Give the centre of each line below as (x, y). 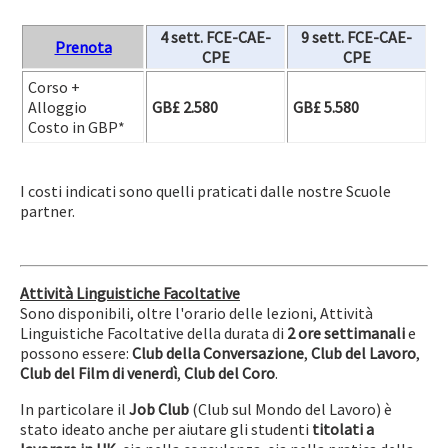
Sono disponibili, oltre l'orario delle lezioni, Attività (196, 313)
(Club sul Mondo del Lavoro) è (290, 409)
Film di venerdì (127, 373)
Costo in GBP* (76, 127)
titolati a (343, 429)
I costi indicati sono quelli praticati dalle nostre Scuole (205, 191)
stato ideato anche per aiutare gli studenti (166, 429)
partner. (47, 211)
